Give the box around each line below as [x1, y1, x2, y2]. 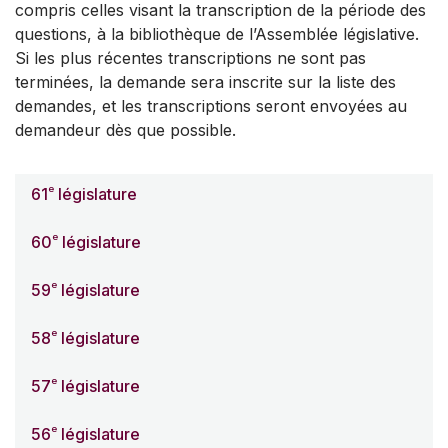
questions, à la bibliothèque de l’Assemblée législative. [15, 24, 419, 45]
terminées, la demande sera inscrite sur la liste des [15, 72, 396, 93]
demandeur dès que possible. [15, 120, 236, 141]
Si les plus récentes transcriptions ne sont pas [15, 48, 366, 69]
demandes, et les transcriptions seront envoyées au [15, 96, 407, 117]
